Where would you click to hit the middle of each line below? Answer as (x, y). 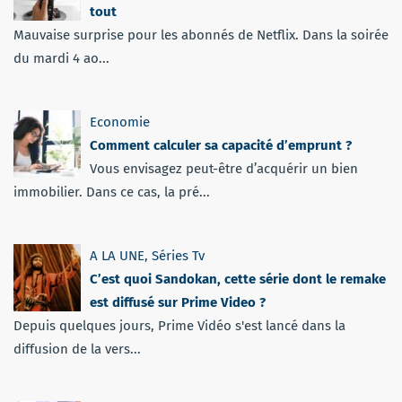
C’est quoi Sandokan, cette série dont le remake (238, 279)
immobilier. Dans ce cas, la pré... (112, 192)
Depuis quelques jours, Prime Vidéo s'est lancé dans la (179, 325)
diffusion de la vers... (77, 349)
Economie (120, 122)
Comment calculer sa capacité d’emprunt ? (221, 145)
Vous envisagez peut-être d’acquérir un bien (224, 168)
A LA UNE (117, 255)
